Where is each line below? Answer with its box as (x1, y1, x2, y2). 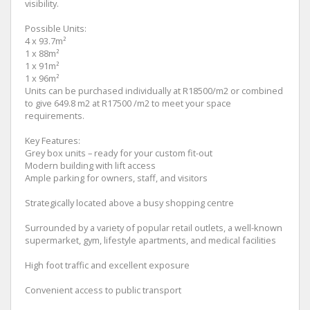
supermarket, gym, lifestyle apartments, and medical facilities (25, 233, 276, 246)
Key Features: (25, 134, 80, 147)
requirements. (25, 109, 84, 122)
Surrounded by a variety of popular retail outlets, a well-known (25, 221, 282, 234)
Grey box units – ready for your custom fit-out (25, 146, 212, 159)
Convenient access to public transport (25, 283, 181, 296)
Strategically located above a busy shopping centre (25, 196, 234, 209)
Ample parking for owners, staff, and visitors (25, 171, 208, 184)
